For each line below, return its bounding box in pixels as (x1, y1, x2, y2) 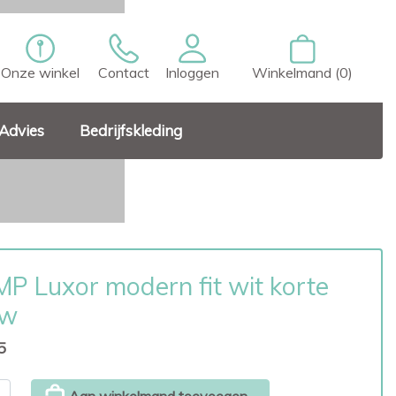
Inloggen (165, 64, 219, 82)
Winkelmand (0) (252, 64, 353, 82)
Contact (98, 64, 149, 82)
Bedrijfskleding (80, 121, 182, 141)
